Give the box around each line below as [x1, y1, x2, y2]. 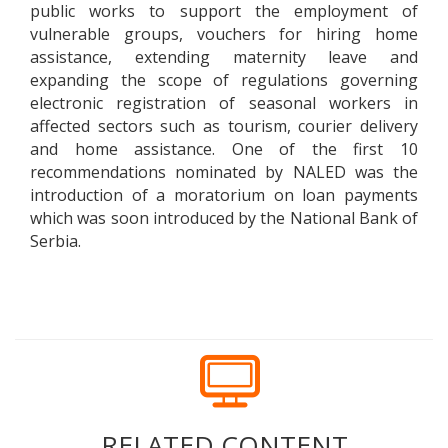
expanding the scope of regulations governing [30, 69, 418, 92]
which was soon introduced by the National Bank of [30, 207, 418, 230]
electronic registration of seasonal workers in [30, 92, 418, 115]
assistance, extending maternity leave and [30, 46, 418, 69]
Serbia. [30, 230, 81, 253]
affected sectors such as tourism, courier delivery [30, 115, 418, 138]
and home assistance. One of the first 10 [30, 138, 418, 161]
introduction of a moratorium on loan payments [30, 184, 418, 207]
